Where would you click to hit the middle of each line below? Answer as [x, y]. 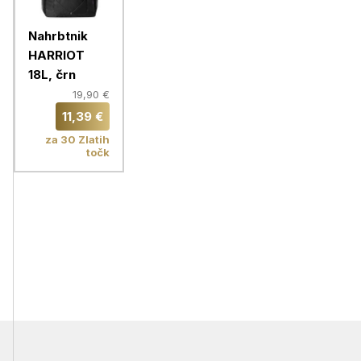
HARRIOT [56, 55]
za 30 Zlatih [77, 139]
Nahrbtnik [58, 36]
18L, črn [52, 75]
